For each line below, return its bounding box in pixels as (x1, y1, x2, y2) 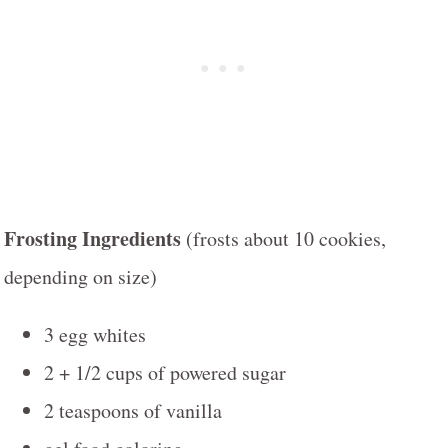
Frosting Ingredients (4, 223, 186, 253)
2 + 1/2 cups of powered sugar (44, 358, 286, 386)
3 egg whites (44, 320, 146, 348)
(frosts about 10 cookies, (186, 224, 386, 252)
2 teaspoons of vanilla (44, 396, 222, 424)
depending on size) (4, 262, 157, 290)
